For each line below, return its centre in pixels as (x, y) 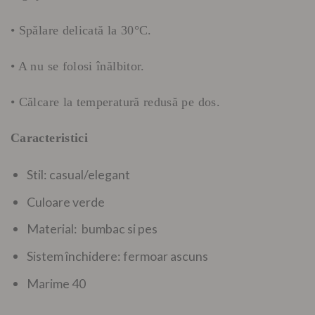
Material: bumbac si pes (92, 229)
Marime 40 (57, 283)
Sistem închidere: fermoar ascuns (118, 256)
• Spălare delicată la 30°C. (81, 30)
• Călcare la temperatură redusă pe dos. (115, 102)
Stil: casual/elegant (79, 174)
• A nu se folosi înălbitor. (78, 66)
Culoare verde (66, 201)
